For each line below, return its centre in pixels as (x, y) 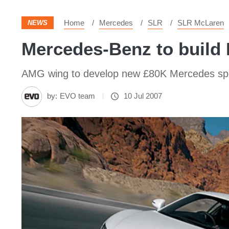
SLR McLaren (201, 23)
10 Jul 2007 (143, 96)
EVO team (77, 96)
